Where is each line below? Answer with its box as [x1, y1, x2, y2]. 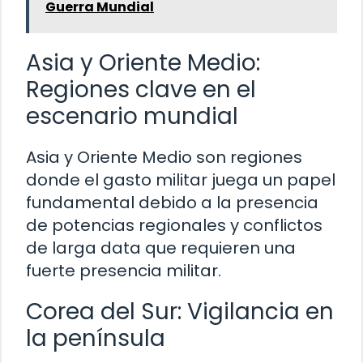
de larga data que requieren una [26, 236, 296, 259]
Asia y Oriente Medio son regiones [26, 145, 302, 169]
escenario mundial [26, 100, 238, 132]
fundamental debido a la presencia [26, 190, 318, 214]
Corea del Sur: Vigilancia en [26, 295, 334, 327]
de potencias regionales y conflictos [26, 213, 322, 237]
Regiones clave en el [26, 73, 256, 105]
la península [26, 322, 165, 354]
